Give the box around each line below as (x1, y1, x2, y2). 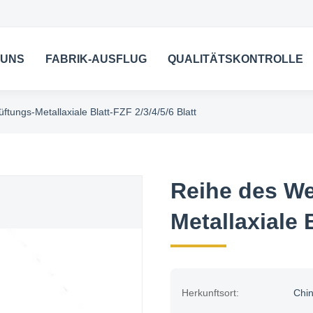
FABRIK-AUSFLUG (45, 52, 147, 65)
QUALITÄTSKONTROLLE (168, 52, 304, 65)
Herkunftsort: (182, 287, 239, 298)
